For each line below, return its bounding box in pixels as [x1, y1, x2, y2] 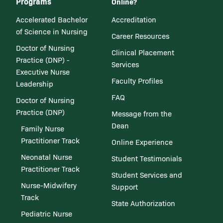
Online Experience [111, 137, 173, 147]
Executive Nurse [16, 67, 70, 77]
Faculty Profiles [111, 76, 163, 86]
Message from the [111, 109, 172, 118]
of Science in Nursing [16, 26, 88, 36]
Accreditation [111, 14, 157, 24]
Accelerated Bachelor [16, 14, 88, 24]
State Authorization [111, 198, 176, 208]
